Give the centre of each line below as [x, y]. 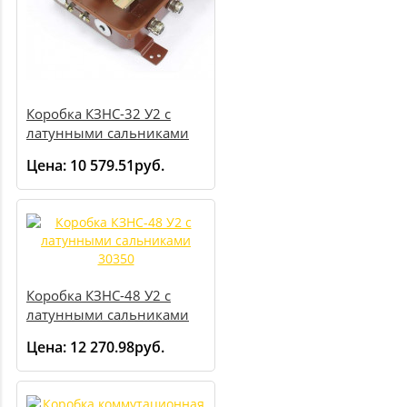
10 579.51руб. [117, 166]
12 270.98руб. [117, 347]
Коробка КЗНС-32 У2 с [99, 114]
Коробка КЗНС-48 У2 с [99, 296]
